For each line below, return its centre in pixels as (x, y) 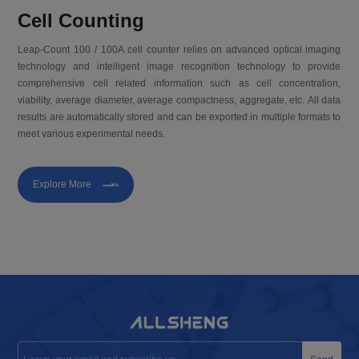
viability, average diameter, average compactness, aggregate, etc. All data (179, 101)
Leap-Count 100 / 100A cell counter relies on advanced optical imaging (179, 50)
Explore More (63, 185)
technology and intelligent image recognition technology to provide (179, 67)
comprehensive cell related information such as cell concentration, (179, 84)
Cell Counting (81, 20)
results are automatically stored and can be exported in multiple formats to (179, 117)
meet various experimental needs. (92, 134)
